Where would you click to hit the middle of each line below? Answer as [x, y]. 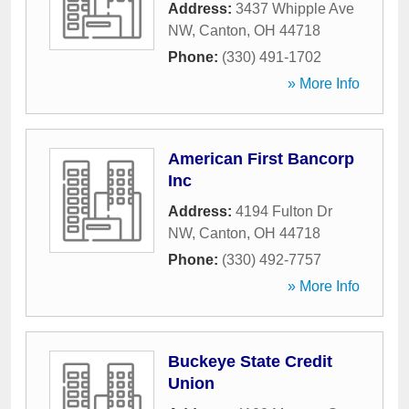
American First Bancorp [261, 159]
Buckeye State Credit [250, 362]
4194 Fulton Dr [284, 211]
